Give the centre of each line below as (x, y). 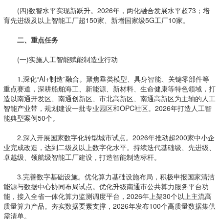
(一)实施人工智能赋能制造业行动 (60, 59)
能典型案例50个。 (31, 118)
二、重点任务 (37, 40)
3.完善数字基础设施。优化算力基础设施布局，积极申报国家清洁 (109, 176)
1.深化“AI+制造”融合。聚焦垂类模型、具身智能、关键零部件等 (106, 79)
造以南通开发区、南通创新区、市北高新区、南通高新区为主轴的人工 (109, 98)
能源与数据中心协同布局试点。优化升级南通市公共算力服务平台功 (106, 186)
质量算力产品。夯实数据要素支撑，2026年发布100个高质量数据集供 (109, 206)
